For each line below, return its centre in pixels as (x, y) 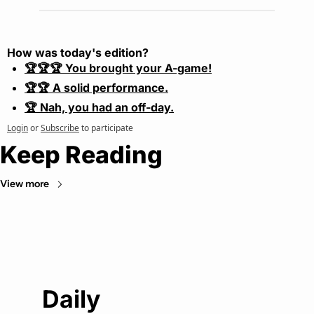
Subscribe (60, 128)
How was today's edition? (78, 53)
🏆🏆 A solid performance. (96, 88)
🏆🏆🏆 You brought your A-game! (118, 68)
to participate (107, 128)
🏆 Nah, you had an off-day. (99, 108)
